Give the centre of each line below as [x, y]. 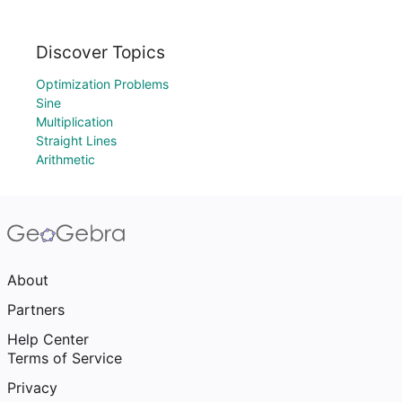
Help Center [48, 339]
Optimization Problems [102, 84]
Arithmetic [66, 159]
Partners [36, 310]
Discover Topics [100, 52]
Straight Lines [76, 140]
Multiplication [74, 122]
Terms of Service [65, 358]
